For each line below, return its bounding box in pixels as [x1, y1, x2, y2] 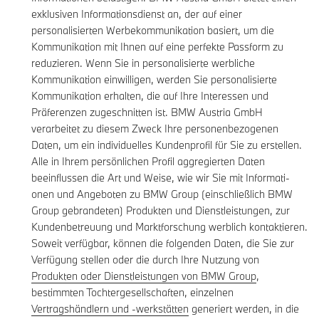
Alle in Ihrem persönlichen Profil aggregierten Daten [31, 155, 265, 169]
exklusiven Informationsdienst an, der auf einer [31, 7, 242, 21]
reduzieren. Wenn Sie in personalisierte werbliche [31, 56, 255, 70]
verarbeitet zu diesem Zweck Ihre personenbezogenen [31, 122, 278, 136]
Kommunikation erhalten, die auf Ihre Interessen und [31, 89, 268, 103]
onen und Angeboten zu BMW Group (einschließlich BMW [31, 187, 293, 202]
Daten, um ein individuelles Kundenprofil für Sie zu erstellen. [31, 138, 302, 152]
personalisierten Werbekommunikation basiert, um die [31, 23, 274, 38]
